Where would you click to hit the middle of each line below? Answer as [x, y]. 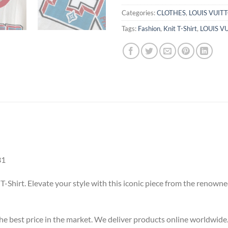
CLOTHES [171, 12]
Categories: [139, 12]
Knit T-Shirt [180, 28]
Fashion [149, 28]
